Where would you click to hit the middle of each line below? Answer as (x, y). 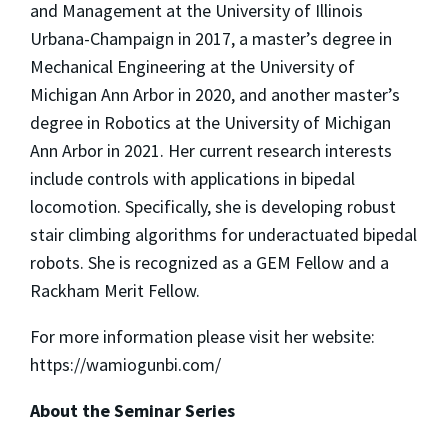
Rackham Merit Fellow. (115, 291)
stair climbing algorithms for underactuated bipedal (223, 235)
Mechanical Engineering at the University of (192, 67)
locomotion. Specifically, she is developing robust (213, 207)
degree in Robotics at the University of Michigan (210, 123)
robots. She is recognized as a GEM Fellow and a (209, 263)
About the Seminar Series (132, 411)
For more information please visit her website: (202, 337)
